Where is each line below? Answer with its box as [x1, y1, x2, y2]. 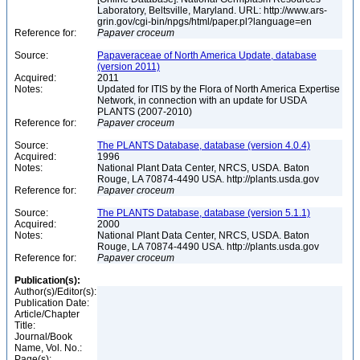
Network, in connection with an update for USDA [97, 95, 307, 106]
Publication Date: [14, 297, 89, 309]
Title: [14, 320, 35, 331]
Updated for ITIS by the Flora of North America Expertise [97, 84, 340, 95]
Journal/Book [14, 331, 72, 342]
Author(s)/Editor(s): [14, 286, 96, 297]
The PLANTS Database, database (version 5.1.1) [97, 207, 310, 219]
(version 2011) [97, 61, 160, 72]
